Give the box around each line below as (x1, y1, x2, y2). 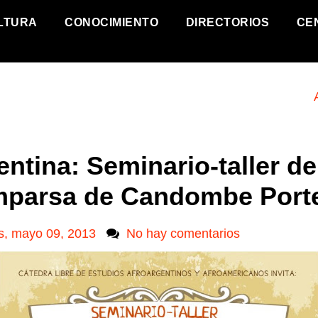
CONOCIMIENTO (65, 16, 158, 28)
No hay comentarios (126, 226, 240, 241)
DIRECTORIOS (185, 16, 269, 28)
